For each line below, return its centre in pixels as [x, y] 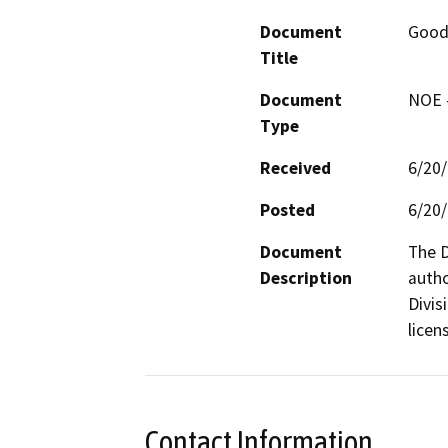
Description [306, 277]
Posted [287, 209]
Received [295, 167]
